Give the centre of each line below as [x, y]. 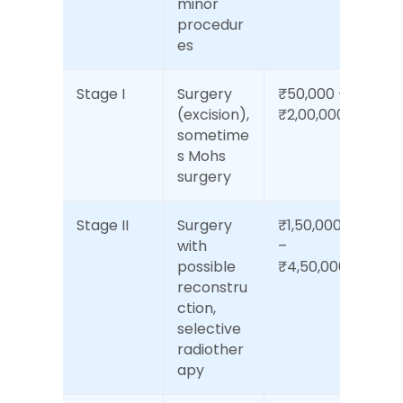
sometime [213, 135]
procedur [210, 25]
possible [206, 267]
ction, [197, 308]
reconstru [212, 287]
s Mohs [201, 156]
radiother [210, 349]
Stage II [103, 225]
